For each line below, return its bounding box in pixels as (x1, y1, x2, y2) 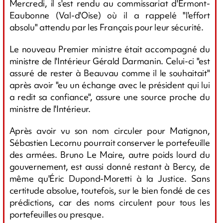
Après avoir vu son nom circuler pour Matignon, (9, 124, 210, 136)
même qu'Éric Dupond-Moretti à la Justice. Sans (9, 172, 210, 184)
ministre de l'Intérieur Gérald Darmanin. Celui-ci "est (9, 55, 210, 67)
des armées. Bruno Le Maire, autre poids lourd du (9, 148, 210, 160)
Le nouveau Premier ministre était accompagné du (9, 43, 210, 55)
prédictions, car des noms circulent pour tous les (9, 196, 210, 208)
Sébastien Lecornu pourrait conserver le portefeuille (9, 136, 210, 148)
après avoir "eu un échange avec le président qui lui (9, 79, 210, 91)
